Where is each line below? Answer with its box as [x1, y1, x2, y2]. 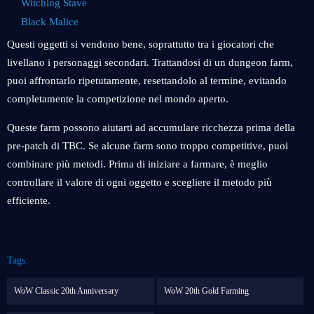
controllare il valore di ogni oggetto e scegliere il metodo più [7, 177, 272, 188]
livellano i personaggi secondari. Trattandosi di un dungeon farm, [7, 57, 293, 68]
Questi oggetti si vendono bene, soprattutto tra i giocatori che [7, 39, 274, 50]
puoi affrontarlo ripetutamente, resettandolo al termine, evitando [7, 75, 287, 86]
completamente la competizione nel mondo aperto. [7, 93, 228, 104]
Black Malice [21, 16, 78, 27]
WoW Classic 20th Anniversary [14, 286, 118, 296]
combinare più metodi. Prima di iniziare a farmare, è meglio [7, 158, 268, 170]
